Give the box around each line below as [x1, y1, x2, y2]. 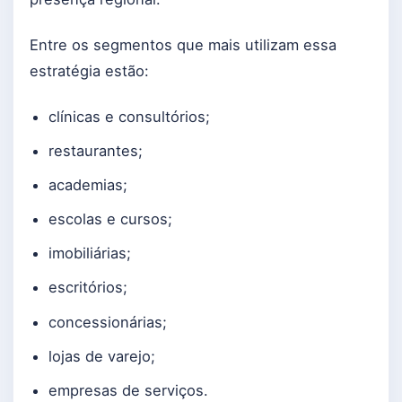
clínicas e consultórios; [48, 108, 210, 127]
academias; [48, 176, 127, 195]
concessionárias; [48, 312, 167, 331]
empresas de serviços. [48, 380, 208, 399]
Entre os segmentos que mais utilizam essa [30, 35, 336, 54]
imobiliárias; [48, 244, 131, 263]
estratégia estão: [30, 61, 149, 80]
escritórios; [48, 278, 127, 297]
